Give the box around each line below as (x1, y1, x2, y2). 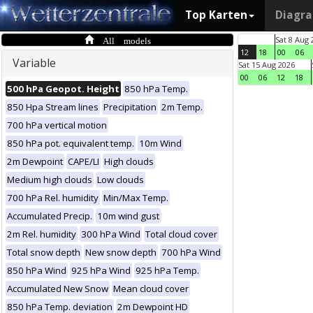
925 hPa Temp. (136, 264, 199, 277)
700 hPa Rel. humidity (7, 191, 99, 204)
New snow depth (85, 246, 156, 259)
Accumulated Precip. (7, 210, 92, 222)
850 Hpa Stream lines (7, 101, 99, 113)
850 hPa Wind (7, 264, 66, 277)
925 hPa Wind (71, 264, 131, 277)
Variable (13, 55, 56, 71)
